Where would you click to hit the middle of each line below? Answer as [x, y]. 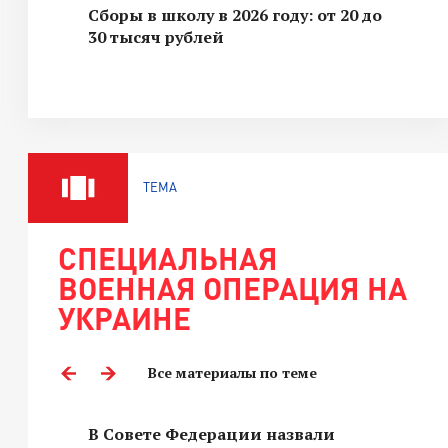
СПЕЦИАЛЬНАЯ [168, 258]
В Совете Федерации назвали [211, 434]
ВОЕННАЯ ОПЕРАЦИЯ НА [232, 288]
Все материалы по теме [232, 372]
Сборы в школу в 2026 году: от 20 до [235, 15]
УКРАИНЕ [124, 318]
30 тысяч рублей [156, 37]
